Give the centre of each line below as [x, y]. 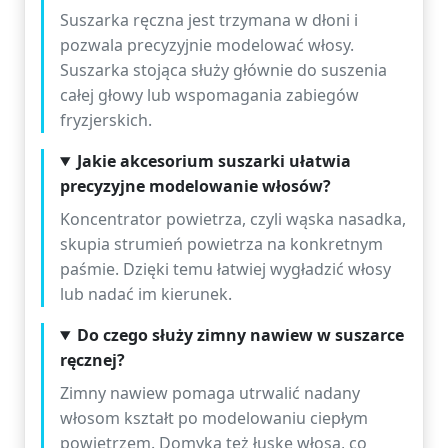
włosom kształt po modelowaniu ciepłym [214, 418]
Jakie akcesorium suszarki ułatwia [213, 161]
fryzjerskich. [106, 120]
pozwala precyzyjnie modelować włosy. [207, 45]
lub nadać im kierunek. [146, 294]
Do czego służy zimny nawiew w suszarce [240, 335]
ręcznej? [92, 360]
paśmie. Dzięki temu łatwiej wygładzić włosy [225, 269]
